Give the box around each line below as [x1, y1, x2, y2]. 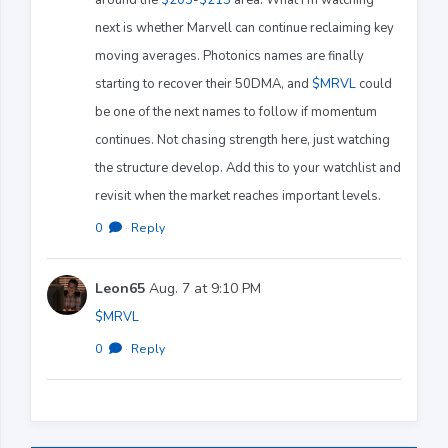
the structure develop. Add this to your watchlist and [95, 158, 401, 177]
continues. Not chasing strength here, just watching [95, 130, 390, 149]
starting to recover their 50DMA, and [95, 74, 312, 93]
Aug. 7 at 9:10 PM [145, 278, 261, 298]
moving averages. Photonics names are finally [95, 46, 364, 65]
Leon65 [95, 278, 145, 298]
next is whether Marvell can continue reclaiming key [95, 18, 394, 37]
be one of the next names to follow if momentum [95, 102, 377, 121]
